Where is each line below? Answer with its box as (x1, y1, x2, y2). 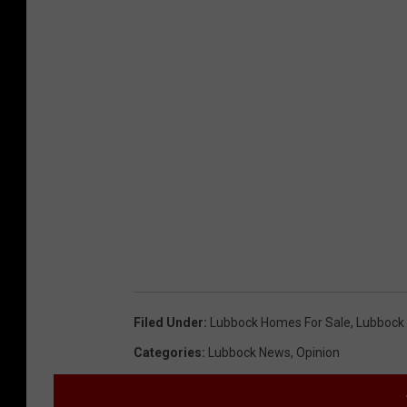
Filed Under (134, 314, 203, 330)
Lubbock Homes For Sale (210, 314, 351, 330)
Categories (134, 344, 202, 360)
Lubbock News (208, 344, 291, 360)
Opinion (296, 344, 340, 360)
